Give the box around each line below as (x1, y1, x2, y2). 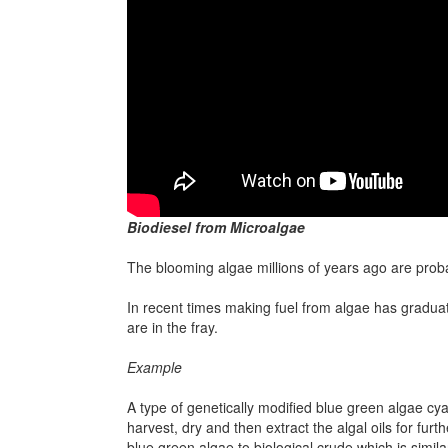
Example (127, 357, 182, 377)
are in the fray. (127, 317, 218, 337)
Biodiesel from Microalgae (127, 217, 305, 237)
